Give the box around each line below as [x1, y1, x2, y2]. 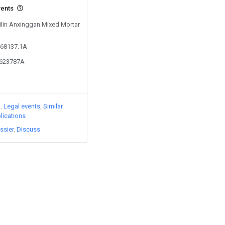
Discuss [17, 126, 40, 133]
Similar [43, 102, 63, 110]
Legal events [4, 102, 40, 110]
